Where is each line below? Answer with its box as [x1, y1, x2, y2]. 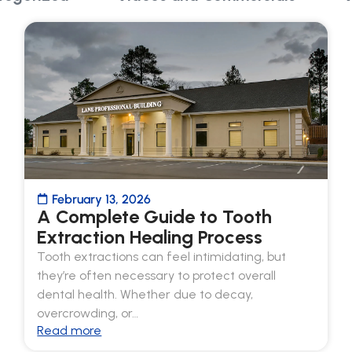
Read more [37, 322, 102, 338]
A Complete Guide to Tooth [37, 204, 273, 228]
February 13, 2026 [52, 191, 152, 207]
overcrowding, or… [37, 305, 139, 321]
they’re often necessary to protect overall [37, 267, 277, 283]
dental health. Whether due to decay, [37, 286, 254, 302]
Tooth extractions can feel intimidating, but [37, 248, 287, 264]
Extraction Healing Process [37, 225, 263, 248]
